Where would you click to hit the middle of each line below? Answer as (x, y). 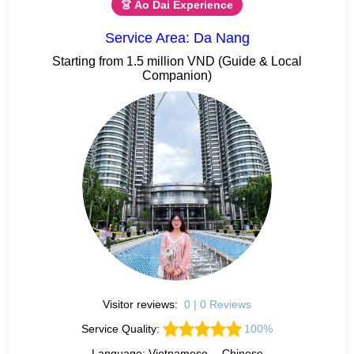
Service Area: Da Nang (177, 38)
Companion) (177, 75)
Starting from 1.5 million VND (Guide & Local (177, 61)
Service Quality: (122, 328)
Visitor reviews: (142, 304)
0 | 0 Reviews (217, 304)
